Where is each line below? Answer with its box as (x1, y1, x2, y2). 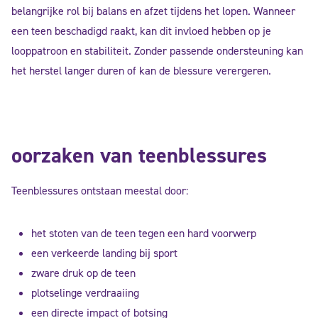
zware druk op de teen (31, 265, 136, 280)
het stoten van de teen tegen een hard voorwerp (31, 226, 256, 241)
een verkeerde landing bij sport (31, 246, 177, 261)
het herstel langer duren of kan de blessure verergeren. (11, 63, 271, 78)
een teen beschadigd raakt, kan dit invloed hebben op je (11, 23, 271, 38)
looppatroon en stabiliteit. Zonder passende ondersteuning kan (11, 43, 303, 58)
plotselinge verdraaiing (31, 285, 139, 300)
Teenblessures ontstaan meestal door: (11, 183, 188, 198)
